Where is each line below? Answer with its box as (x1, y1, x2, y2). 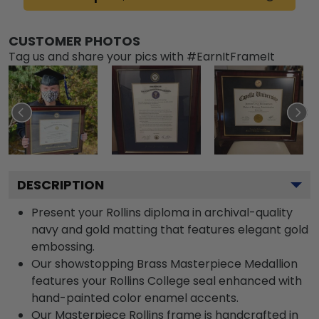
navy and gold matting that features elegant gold (31, 221, 308, 238)
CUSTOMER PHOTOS (9, 31, 140, 50)
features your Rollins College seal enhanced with (31, 272, 302, 289)
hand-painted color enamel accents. (31, 289, 239, 306)
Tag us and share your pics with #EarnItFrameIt (9, 48, 275, 65)
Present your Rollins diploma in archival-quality (31, 204, 293, 221)
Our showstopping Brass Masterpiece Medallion (31, 255, 298, 272)
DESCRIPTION (17, 175, 104, 194)
